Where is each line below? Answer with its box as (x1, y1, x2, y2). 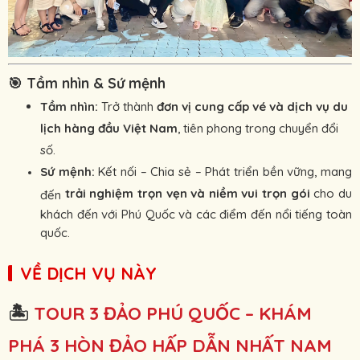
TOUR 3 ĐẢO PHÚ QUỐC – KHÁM (34, 301, 312, 325)
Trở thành (98, 99, 157, 115)
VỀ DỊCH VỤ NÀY (20, 263, 157, 284)
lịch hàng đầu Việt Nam (40, 121, 178, 137)
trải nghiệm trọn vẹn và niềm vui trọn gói (64, 186, 310, 202)
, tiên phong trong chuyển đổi (178, 121, 338, 137)
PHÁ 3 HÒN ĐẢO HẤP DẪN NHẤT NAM (8, 333, 332, 358)
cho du (309, 186, 353, 202)
